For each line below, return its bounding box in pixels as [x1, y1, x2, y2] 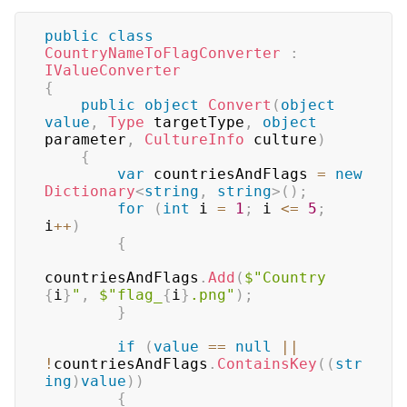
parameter [45, 131, 126, 148]
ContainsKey [217, 355, 317, 372]
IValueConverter [45, 62, 181, 79]
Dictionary [45, 183, 135, 200]
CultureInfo [144, 131, 244, 148]
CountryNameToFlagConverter [45, 45, 281, 62]
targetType [144, 114, 244, 131]
